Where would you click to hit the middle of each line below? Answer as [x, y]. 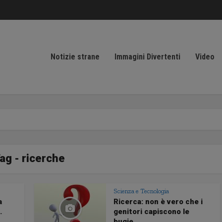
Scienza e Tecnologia [141, 191]
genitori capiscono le [151, 212]
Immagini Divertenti [147, 57]
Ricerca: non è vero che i [158, 202]
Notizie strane [75, 57]
